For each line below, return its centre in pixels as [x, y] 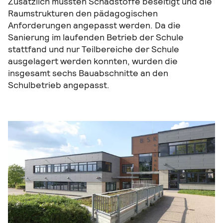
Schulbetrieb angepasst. [59, 85]
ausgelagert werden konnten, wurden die [93, 61]
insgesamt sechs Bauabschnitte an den [88, 73]
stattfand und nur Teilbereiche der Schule [94, 49]
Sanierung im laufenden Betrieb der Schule [96, 37]
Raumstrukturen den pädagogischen [83, 13]
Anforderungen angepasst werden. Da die [94, 25]
